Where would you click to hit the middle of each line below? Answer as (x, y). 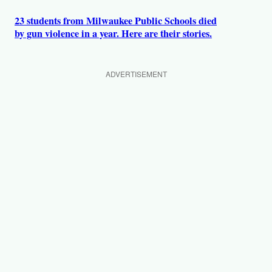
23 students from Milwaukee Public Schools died (116, 20)
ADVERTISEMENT (136, 74)
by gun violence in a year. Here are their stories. (113, 33)
